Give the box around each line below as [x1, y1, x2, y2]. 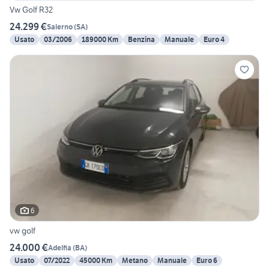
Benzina [128, 35, 155, 44]
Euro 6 [196, 256, 217, 265]
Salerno [47, 22, 73, 31]
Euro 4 [204, 35, 225, 44]
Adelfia [48, 243, 71, 252]
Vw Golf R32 [10, 4, 53, 16]
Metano [122, 256, 148, 265]
